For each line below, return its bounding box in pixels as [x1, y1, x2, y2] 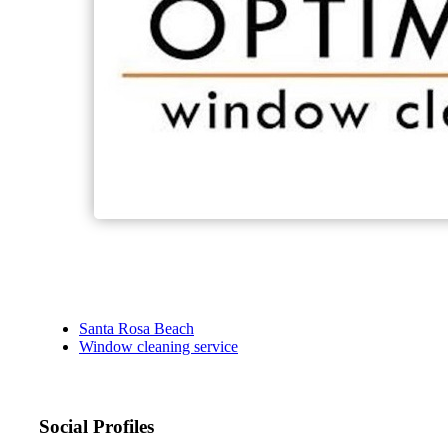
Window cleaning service [79, 338, 238, 356]
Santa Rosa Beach [79, 320, 194, 338]
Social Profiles [39, 416, 154, 438]
